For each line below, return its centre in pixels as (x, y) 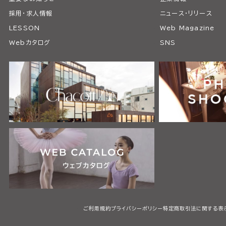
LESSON (24, 28)
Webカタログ (30, 42)
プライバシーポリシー (137, 208)
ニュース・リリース (186, 13)
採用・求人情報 (31, 13)
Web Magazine (187, 28)
